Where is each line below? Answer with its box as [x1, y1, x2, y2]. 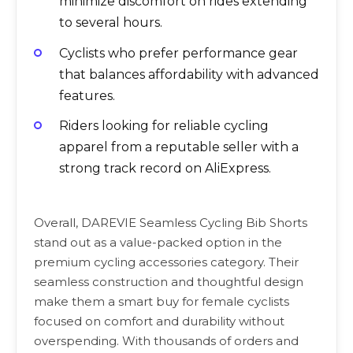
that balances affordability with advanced [59, 66, 319, 82]
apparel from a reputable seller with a [59, 139, 299, 154]
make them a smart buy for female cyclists [34, 294, 289, 310]
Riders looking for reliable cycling [59, 117, 269, 133]
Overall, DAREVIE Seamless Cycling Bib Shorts [34, 215, 307, 231]
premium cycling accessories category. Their [34, 255, 299, 270]
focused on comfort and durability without [34, 314, 284, 329]
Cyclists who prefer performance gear [59, 45, 298, 61]
